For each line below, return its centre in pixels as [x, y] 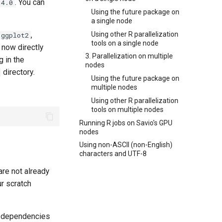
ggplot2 [15, 35]
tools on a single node [125, 43]
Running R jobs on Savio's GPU [126, 123]
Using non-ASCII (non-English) [126, 145]
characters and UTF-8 [113, 154]
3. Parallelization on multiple [129, 56]
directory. [18, 72]
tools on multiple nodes [127, 109]
